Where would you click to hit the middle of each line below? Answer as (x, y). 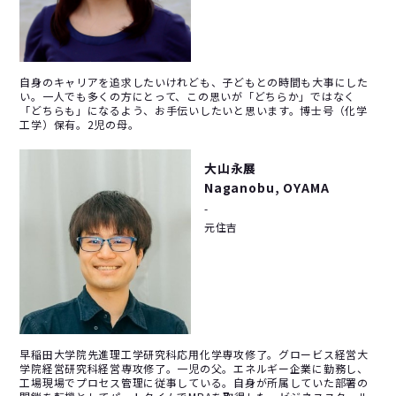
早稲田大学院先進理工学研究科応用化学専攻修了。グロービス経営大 (194, 354)
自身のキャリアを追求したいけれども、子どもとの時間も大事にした (194, 81)
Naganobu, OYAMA (267, 187)
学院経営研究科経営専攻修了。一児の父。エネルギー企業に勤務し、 (194, 368)
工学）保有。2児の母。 (80, 124)
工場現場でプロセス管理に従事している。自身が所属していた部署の (194, 382)
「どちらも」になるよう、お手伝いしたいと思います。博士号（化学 (194, 110)
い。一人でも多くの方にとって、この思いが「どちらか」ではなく (188, 95)
